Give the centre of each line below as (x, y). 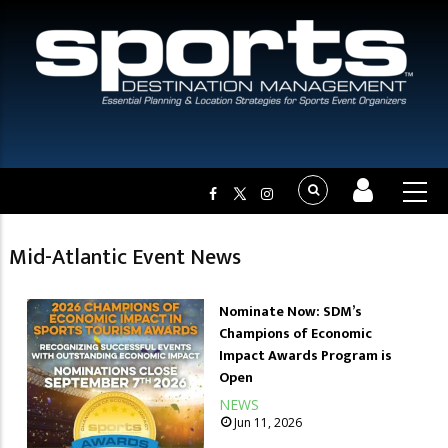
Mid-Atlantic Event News (125, 257)
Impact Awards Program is (306, 355)
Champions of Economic (296, 333)
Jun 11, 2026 (268, 422)
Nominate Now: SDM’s (291, 311)
